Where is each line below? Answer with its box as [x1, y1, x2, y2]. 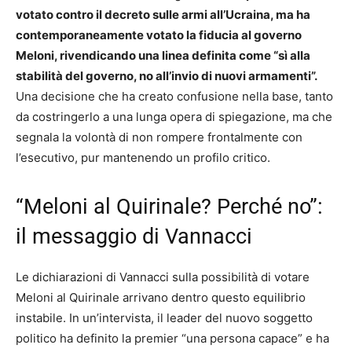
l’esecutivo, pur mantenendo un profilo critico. [16, 150, 270, 166]
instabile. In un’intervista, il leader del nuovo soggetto [16, 310, 313, 326]
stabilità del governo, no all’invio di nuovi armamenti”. [16, 68, 317, 84]
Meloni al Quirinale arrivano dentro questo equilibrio [16, 290, 306, 306]
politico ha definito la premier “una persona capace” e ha [16, 331, 329, 346]
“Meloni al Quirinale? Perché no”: [16, 194, 323, 220]
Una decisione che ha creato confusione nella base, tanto [16, 89, 333, 104]
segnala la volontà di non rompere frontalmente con [16, 130, 302, 145]
